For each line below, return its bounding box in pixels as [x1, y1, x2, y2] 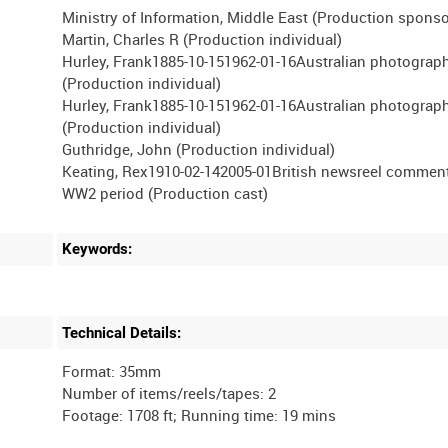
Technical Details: [62, 323, 182, 342]
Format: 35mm [62, 361, 162, 382]
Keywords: [62, 240, 133, 259]
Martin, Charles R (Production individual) [62, 29, 343, 50]
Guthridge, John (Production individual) [62, 139, 336, 160]
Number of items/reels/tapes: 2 [62, 383, 277, 404]
